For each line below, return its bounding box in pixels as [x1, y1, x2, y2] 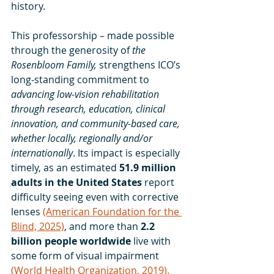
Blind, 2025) [11, 220, 64, 233]
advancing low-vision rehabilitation [11, 87, 161, 101]
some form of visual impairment [11, 249, 161, 262]
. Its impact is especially [73, 146, 182, 160]
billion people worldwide [11, 234, 133, 248]
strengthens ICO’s [99, 58, 183, 72]
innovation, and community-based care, [11, 117, 182, 130]
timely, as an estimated [11, 161, 119, 174]
